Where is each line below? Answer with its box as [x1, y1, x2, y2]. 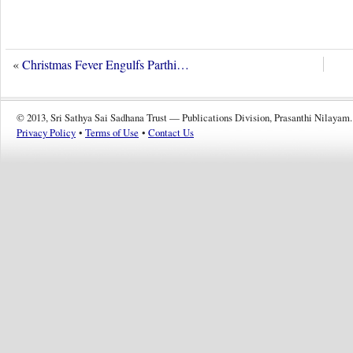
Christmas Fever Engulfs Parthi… [22, 56, 189, 73]
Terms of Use [85, 125, 139, 140]
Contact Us [148, 125, 194, 140]
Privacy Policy [17, 125, 76, 140]
